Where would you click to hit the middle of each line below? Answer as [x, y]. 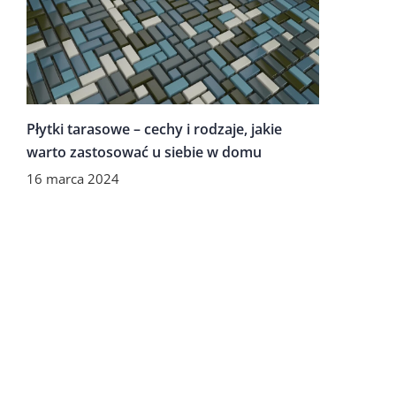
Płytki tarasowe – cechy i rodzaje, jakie [154, 129]
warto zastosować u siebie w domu [144, 152]
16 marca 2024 [73, 178]
